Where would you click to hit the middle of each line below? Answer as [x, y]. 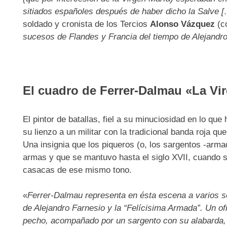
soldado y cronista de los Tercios [86, 24]
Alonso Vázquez [182, 24]
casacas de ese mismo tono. [77, 170]
